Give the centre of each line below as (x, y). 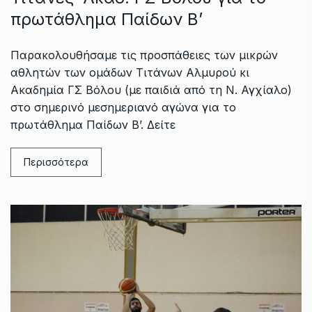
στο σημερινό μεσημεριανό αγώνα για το (123, 108)
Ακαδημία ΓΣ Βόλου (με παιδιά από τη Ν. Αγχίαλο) (151, 90)
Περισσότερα (56, 162)
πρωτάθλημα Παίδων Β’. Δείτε (93, 125)
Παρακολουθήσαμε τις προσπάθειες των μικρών (144, 55)
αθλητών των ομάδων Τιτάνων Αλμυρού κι (130, 73)
